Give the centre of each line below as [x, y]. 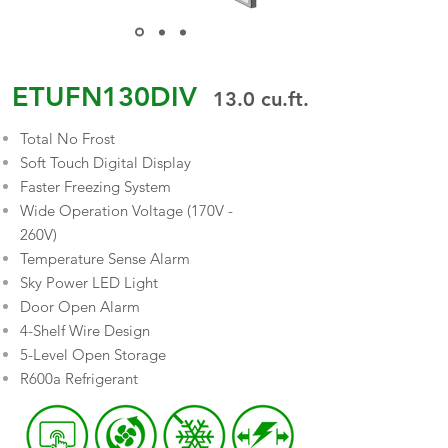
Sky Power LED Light [89, 282]
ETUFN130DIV [108, 96]
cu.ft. [281, 99]
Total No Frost [67, 138]
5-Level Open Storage [93, 354]
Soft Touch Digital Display [105, 162]
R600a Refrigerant [79, 378]
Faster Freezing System [95, 186]
